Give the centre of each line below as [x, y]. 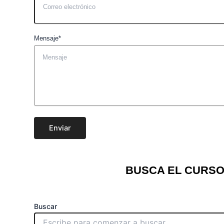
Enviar [60, 128]
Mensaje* [47, 38]
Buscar [45, 206]
